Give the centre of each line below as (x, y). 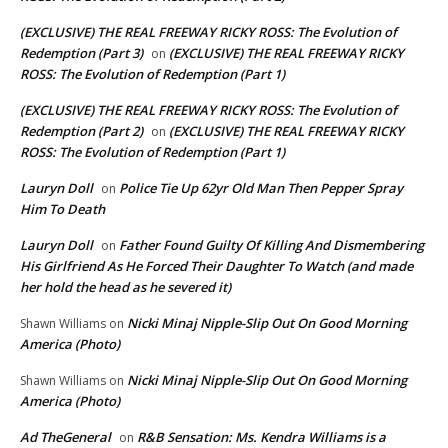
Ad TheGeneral (65, 436)
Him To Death (62, 208)
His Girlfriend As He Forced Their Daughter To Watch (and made (216, 265)
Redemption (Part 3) (81, 52)
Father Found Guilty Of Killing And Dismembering (271, 244)
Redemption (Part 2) (81, 130)
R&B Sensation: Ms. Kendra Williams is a (261, 436)
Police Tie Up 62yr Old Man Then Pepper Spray (261, 187)
